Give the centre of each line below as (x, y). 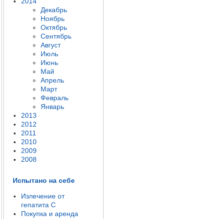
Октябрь (54, 27)
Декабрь (54, 10)
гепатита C (38, 205)
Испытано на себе (44, 180)
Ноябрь (53, 19)
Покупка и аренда (50, 214)
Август (51, 45)
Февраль (55, 98)
